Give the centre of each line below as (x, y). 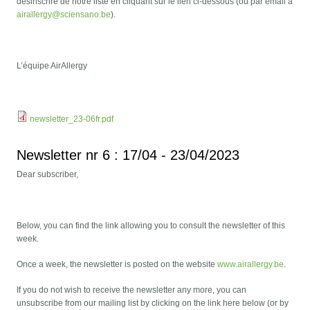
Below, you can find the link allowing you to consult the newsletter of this (151, 226)
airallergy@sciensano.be (64, 15)
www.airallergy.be (251, 265)
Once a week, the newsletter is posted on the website (117, 265)
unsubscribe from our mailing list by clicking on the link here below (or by (153, 303)
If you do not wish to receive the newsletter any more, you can (132, 290)
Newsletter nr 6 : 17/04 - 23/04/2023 (128, 155)
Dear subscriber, (48, 175)
